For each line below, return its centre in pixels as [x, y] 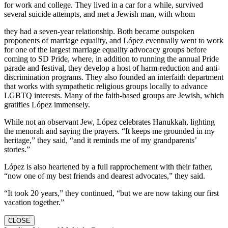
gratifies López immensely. [47, 104]
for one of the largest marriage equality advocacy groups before [105, 49]
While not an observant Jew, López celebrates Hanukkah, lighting [109, 122]
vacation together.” [34, 202]
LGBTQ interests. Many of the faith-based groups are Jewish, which [114, 95]
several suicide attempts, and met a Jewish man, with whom [99, 14]
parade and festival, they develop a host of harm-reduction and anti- [112, 68]
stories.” [17, 149]
